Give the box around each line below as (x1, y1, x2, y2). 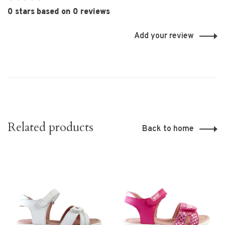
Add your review (134, 31, 194, 41)
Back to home (142, 124, 194, 134)
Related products (8, 119, 93, 136)
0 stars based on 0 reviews (8, 7, 110, 17)
